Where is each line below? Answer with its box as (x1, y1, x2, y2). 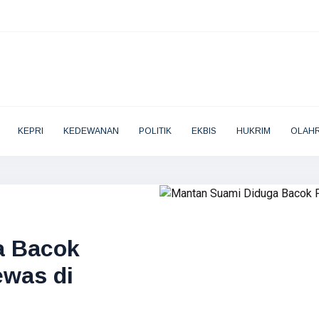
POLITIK (138, 126, 172, 136)
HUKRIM (236, 126, 271, 136)
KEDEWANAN (63, 126, 119, 136)
